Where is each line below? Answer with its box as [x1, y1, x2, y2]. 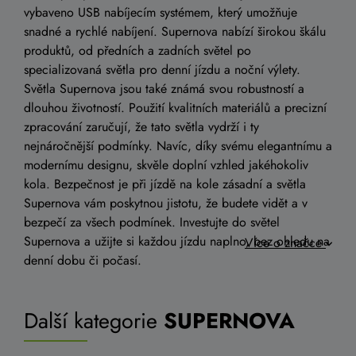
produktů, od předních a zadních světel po [24, 41, 251, 60]
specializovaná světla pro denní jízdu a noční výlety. [24, 60, 300, 79]
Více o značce [245, 234, 326, 252]
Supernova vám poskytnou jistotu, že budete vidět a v [24, 194, 308, 212]
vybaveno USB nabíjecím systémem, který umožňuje [24, 3, 297, 21]
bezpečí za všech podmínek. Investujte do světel [24, 213, 280, 231]
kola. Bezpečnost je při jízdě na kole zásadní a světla [24, 175, 306, 193]
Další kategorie [24, 305, 157, 336]
